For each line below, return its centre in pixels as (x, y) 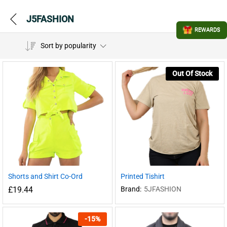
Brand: (131, 189)
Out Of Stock (192, 73)
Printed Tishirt (142, 176)
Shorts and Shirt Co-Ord (45, 176)
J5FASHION (50, 19)
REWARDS (207, 30)
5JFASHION (162, 189)
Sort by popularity (68, 46)
